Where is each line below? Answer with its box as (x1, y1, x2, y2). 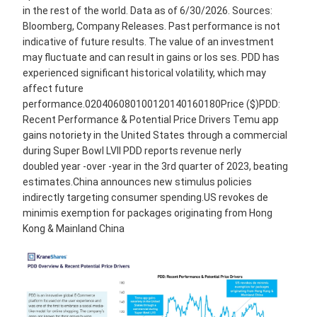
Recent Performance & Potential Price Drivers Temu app (23, 113, 279, 125)
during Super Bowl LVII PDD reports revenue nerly (23, 144, 241, 156)
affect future (23, 82, 83, 94)
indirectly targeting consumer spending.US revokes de (23, 191, 268, 203)
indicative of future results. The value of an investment (23, 35, 274, 47)
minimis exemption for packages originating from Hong (23, 207, 272, 219)
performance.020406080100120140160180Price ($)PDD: (23, 98, 280, 110)
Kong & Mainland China (23, 222, 125, 234)
